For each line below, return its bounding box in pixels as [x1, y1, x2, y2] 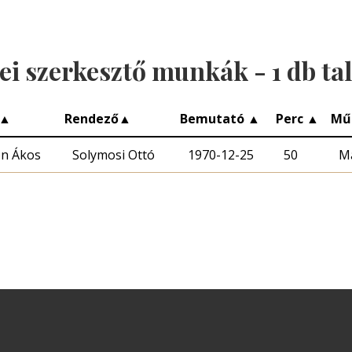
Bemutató [180, 109, 247, 127]
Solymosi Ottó [72, 145, 155, 163]
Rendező [64, 109, 119, 127]
